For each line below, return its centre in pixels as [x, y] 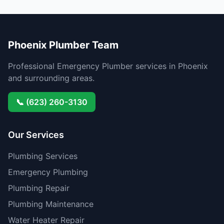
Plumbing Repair [39, 188]
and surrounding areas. [51, 78]
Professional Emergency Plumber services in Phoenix [108, 66]
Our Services [36, 135]
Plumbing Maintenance [51, 204]
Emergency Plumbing [48, 172]
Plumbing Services [43, 156]
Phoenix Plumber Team [63, 45]
